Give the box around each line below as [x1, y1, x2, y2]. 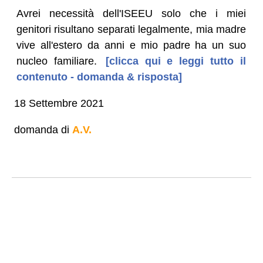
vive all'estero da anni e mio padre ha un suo [16, 39, 247, 51]
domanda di [14, 123, 72, 136]
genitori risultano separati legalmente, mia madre [16, 23, 247, 35]
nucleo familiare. [16, 55, 97, 67]
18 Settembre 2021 [14, 97, 104, 109]
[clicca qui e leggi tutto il [99, 55, 247, 67]
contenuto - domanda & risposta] [16, 70, 182, 83]
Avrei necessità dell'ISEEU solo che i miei [16, 7, 247, 19]
